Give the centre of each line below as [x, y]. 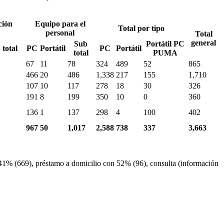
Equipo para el [60, 23]
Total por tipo [141, 28]
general [203, 42]
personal [60, 32]
